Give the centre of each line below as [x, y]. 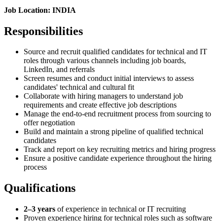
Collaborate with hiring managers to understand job [103, 96]
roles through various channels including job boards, [105, 61]
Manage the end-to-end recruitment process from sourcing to [117, 114]
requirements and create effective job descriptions [100, 105]
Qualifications [40, 188]
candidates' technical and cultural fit [79, 87]
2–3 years [39, 209]
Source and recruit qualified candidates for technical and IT [115, 52]
